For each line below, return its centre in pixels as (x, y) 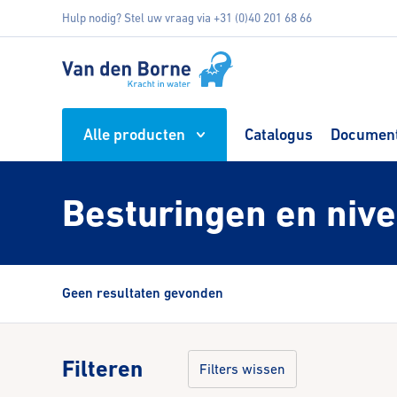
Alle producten (134, 134)
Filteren (102, 369)
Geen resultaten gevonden (143, 293)
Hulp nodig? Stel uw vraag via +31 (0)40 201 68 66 (187, 18)
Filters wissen (242, 369)
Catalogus (279, 134)
